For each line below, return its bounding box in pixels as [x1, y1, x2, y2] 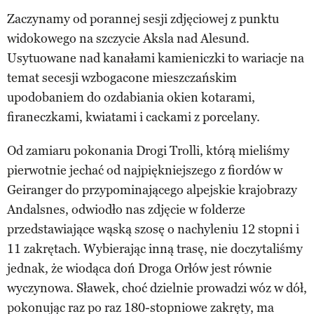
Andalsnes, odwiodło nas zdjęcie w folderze [7, 201, 245, 217]
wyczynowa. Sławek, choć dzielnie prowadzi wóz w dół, [7, 280, 307, 296]
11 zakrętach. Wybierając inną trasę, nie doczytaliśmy [7, 240, 303, 257]
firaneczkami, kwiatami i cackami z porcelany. [7, 109, 260, 125]
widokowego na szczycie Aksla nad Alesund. [7, 30, 250, 46]
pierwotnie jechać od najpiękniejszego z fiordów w [7, 162, 282, 178]
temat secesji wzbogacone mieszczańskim [7, 69, 237, 86]
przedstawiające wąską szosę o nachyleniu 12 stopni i [7, 221, 299, 237]
